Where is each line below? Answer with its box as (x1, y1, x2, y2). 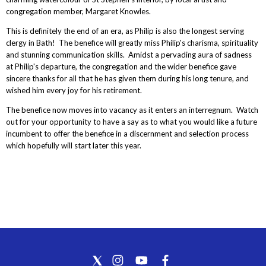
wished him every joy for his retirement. (5, 85, 142, 95)
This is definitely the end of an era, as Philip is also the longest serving (5, 26, 244, 36)
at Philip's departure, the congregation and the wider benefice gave (5, 61, 236, 71)
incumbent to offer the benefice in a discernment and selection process (5, 128, 249, 138)
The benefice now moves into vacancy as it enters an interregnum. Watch (5, 104, 258, 115)
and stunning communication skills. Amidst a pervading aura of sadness (5, 49, 252, 59)
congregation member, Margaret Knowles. (5, 6, 151, 16)
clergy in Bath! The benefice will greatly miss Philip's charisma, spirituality (5, 37, 258, 47)
